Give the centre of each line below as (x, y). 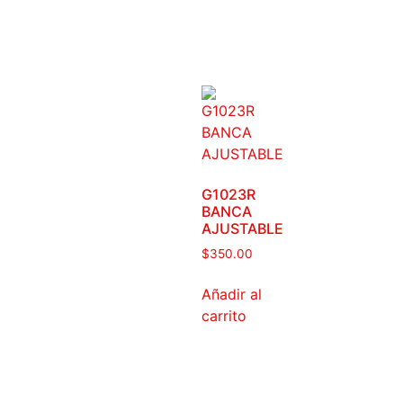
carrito (224, 316)
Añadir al (232, 295)
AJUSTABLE (242, 229)
